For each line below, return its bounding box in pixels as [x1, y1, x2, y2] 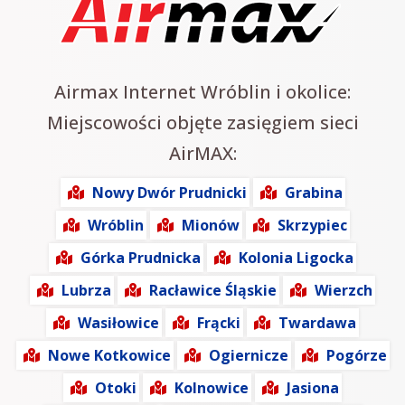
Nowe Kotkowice [47, 345, 171, 366]
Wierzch [315, 280, 372, 301]
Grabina [284, 183, 343, 203]
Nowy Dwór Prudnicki [91, 183, 247, 203]
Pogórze [325, 345, 387, 366]
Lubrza [61, 280, 111, 301]
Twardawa [278, 313, 356, 334]
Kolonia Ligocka [239, 248, 353, 268]
